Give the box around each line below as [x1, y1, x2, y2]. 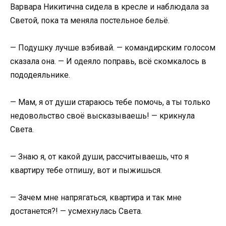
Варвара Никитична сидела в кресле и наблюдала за [10, 2, 209, 12]
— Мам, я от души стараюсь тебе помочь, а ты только [10, 97, 210, 107]
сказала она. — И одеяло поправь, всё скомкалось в [10, 56, 206, 66]
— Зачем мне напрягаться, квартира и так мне [10, 193, 182, 203]
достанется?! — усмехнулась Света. [10, 206, 142, 216]
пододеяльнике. [10, 70, 70, 80]
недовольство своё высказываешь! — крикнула [10, 111, 195, 121]
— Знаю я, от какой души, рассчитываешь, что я [10, 152, 189, 162]
